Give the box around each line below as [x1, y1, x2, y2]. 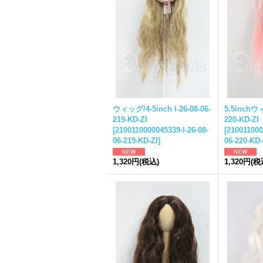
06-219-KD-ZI [113, 136, 158, 145]
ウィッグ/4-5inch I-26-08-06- [113, 104, 211, 113]
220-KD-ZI [224, 115, 259, 124]
